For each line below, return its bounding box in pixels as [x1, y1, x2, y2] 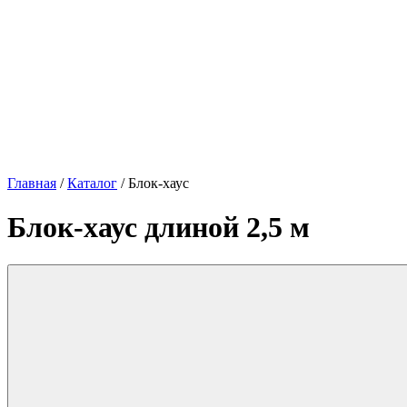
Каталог [67, 175, 117, 191]
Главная [7, 175, 56, 191]
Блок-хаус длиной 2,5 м [7, 211, 310, 244]
